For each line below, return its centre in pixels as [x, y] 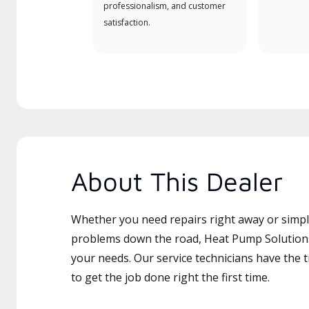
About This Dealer [177, 181]
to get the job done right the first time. [170, 277]
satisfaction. [127, 22]
